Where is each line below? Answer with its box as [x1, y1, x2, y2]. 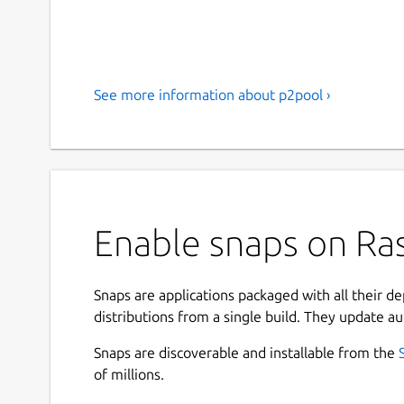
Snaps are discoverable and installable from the [94, 344, 399, 362]
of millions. [94, 366, 164, 383]
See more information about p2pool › [94, 87, 331, 104]
